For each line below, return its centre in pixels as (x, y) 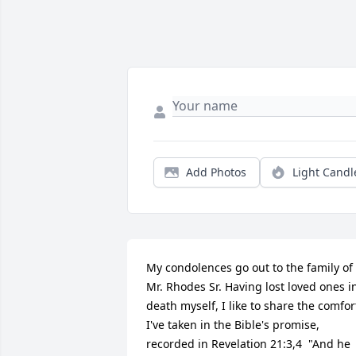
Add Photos (216, 172)
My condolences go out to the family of (250, 267)
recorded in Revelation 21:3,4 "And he (248, 343)
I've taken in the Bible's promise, (233, 324)
